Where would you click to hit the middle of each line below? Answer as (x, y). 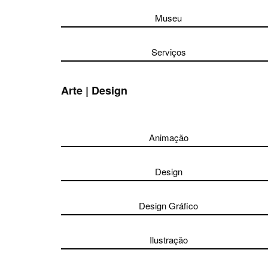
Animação (168, 137)
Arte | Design (94, 90)
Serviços (168, 52)
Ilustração (168, 240)
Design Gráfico (169, 205)
